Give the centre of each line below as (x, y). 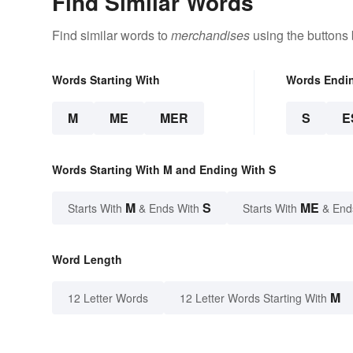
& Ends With (169, 208)
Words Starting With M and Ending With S (164, 169)
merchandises (210, 35)
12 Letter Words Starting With (253, 297)
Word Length (87, 259)
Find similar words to (111, 35)
